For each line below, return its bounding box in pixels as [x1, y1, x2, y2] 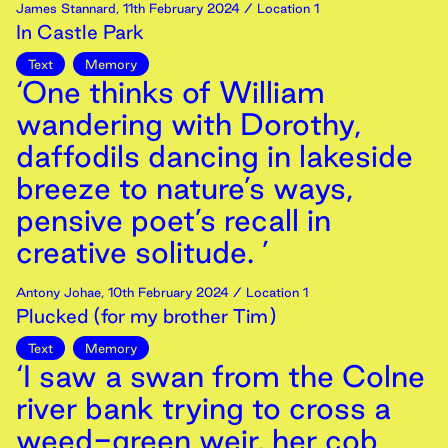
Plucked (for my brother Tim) [16, 305, 277, 327]
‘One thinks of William [16, 75, 325, 109]
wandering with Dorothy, [16, 107, 361, 141]
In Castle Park [16, 21, 144, 43]
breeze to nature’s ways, [16, 171, 353, 205]
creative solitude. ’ [16, 235, 269, 269]
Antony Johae [16, 285, 101, 299]
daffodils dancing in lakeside [16, 139, 413, 173]
